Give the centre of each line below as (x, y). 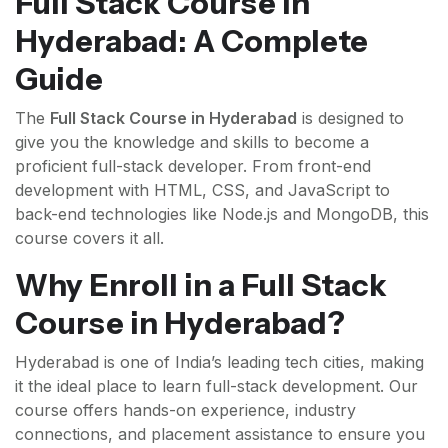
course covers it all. (89, 238)
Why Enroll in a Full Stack (201, 285)
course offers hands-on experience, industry (185, 410)
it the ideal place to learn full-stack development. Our (216, 386)
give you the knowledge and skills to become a (192, 142)
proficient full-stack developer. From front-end (193, 166)
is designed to (350, 118)
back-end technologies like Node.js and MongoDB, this (222, 214)
